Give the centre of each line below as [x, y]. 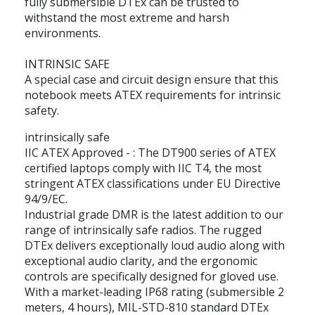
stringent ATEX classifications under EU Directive [153, 183]
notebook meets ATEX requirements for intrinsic [153, 95]
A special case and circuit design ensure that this [152, 79]
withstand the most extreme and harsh [127, 17]
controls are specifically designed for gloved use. [152, 276]
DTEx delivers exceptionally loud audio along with [155, 245]
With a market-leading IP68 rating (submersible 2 [154, 291]
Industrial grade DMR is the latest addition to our [154, 214]
